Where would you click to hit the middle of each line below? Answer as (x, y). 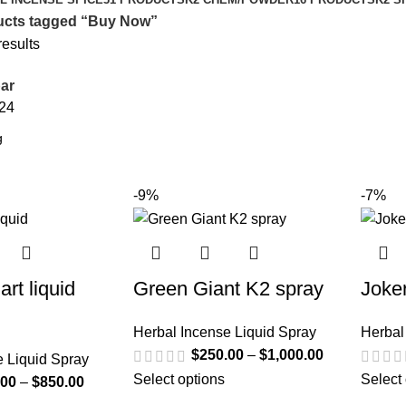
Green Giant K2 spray (228, 289)
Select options (179, 379)
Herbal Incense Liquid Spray (224, 333)
